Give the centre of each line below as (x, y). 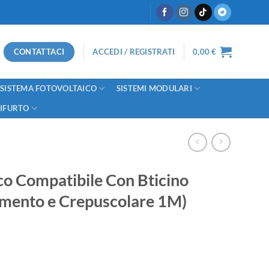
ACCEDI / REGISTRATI (134, 52)
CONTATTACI (39, 51)
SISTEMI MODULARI (154, 88)
